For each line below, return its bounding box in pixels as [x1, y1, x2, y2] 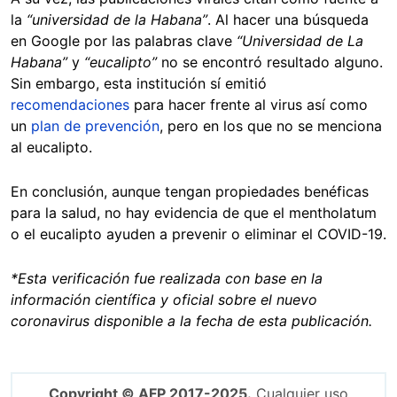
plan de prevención [31, 116, 160, 135]
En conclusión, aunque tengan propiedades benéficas [11, 182, 369, 200]
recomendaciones [11, 95, 129, 113]
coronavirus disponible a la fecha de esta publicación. [11, 311, 372, 330]
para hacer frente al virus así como [129, 95, 368, 113]
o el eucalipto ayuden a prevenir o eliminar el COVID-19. [11, 224, 386, 243]
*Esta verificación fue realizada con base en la [11, 269, 323, 287]
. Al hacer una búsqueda [207, 10, 369, 28]
